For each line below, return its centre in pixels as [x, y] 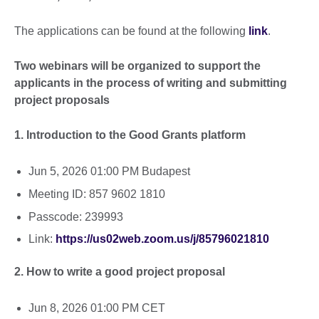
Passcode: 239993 [76, 216]
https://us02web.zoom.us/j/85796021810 [162, 239]
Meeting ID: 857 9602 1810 [97, 194]
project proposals [62, 100]
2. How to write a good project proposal [120, 272]
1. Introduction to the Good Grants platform [130, 135]
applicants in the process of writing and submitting [151, 83]
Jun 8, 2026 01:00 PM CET [97, 308]
